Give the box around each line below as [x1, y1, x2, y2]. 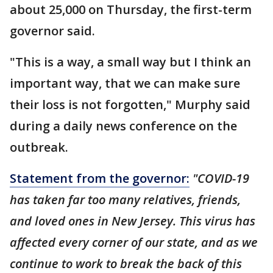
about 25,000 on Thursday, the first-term [10, 1, 252, 18]
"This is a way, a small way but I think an [10, 54, 251, 70]
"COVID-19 [193, 170, 249, 186]
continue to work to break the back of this [10, 255, 242, 272]
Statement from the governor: [10, 170, 190, 186]
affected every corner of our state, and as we [10, 234, 258, 250]
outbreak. [10, 139, 71, 155]
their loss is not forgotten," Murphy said [10, 96, 250, 113]
